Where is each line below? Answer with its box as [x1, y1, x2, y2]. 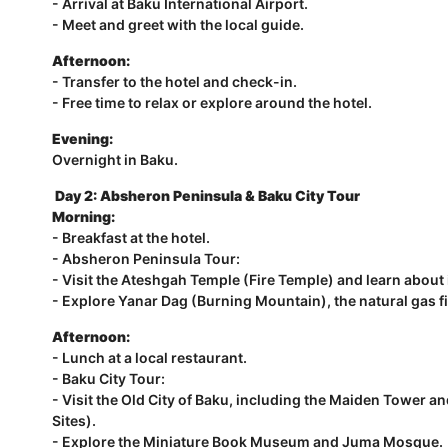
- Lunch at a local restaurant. [52, 349, 247, 366]
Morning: [52, 208, 115, 225]
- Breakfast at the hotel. [52, 229, 210, 246]
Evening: [52, 130, 113, 147]
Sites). [52, 412, 96, 429]
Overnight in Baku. [52, 151, 178, 168]
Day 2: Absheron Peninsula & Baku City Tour [55, 187, 360, 204]
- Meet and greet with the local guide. [52, 16, 304, 33]
